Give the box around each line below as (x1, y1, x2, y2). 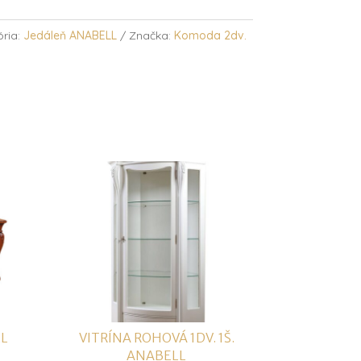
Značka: (129, 28, 175, 44)
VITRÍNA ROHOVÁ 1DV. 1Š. (78, 329, 234, 346)
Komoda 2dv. (174, 28, 247, 44)
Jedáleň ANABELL (23, 28, 118, 44)
